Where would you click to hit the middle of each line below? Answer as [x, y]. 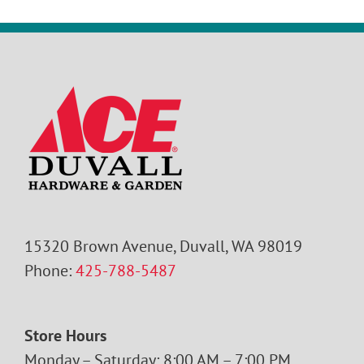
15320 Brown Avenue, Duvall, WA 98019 [163, 246]
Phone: [50, 270]
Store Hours [65, 335]
